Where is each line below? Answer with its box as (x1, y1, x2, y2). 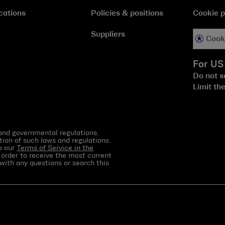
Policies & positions (91, 10, 164, 18)
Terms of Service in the (17, 144, 93, 151)
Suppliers (91, 31, 126, 39)
